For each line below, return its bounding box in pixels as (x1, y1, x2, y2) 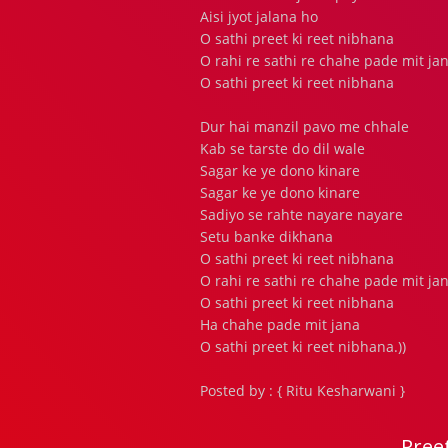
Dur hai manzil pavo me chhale (200, 117, 409, 136)
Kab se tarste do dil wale (200, 139, 365, 158)
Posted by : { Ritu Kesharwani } (200, 381, 405, 400)
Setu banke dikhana (200, 227, 333, 246)
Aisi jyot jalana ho (200, 7, 318, 26)
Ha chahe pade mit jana (200, 315, 360, 334)
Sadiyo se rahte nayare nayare (200, 205, 403, 224)
